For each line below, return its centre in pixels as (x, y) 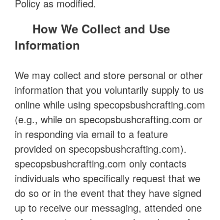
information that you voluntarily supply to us (109, 90)
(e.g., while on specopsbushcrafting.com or (109, 119)
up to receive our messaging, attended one (108, 207)
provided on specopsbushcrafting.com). (101, 149)
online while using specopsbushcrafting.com (110, 104)
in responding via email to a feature (91, 134)
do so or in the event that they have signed (108, 193)
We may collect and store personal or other (109, 75)
